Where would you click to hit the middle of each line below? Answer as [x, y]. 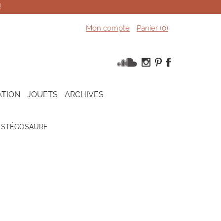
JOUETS [42, 94]
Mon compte [108, 28]
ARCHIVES [84, 94]
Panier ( [149, 28]
